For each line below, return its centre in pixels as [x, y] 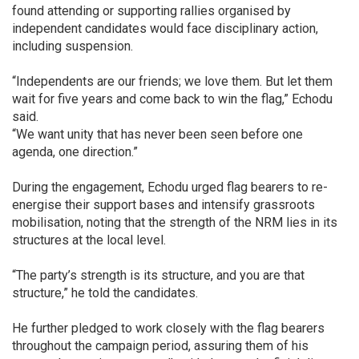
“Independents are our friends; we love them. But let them [172, 82]
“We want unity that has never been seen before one [157, 135]
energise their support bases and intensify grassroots [163, 205]
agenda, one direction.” [75, 152]
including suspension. [73, 46]
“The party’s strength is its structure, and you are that [158, 276]
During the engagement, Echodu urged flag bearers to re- [170, 188]
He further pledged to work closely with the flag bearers [168, 329]
